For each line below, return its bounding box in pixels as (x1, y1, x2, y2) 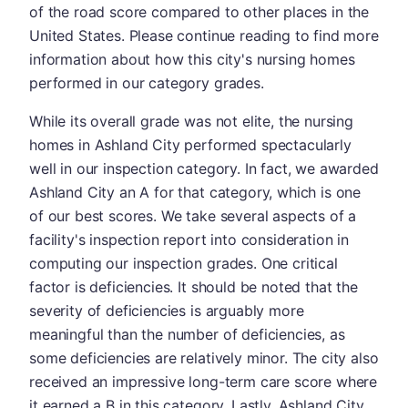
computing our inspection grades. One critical (29, 254, 338, 272)
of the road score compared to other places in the (29, 3, 370, 21)
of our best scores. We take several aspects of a (29, 207, 357, 225)
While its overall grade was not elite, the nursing (29, 112, 353, 130)
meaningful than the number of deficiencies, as (29, 325, 345, 343)
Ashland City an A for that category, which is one (29, 183, 362, 201)
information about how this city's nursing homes (29, 50, 355, 68)
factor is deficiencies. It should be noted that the (29, 278, 358, 296)
